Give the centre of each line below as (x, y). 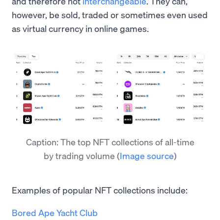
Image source (147, 156)
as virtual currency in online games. (80, 28)
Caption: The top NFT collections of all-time (110, 142)
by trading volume (80, 156)
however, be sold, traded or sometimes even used (110, 15)
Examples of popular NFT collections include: (100, 190)
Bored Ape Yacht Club (55, 213)
